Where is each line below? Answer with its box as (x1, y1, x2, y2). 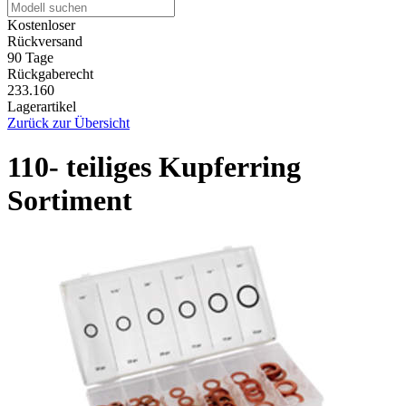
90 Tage (7, 49, 53, 65)
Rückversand (7, 33, 82, 49)
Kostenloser (7, 16, 75, 33)
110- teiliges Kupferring (7, 150, 301, 184)
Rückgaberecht (7, 65, 93, 82)
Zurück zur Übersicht (7, 114, 130, 130)
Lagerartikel (7, 98, 76, 114)
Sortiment (7, 184, 132, 217)
